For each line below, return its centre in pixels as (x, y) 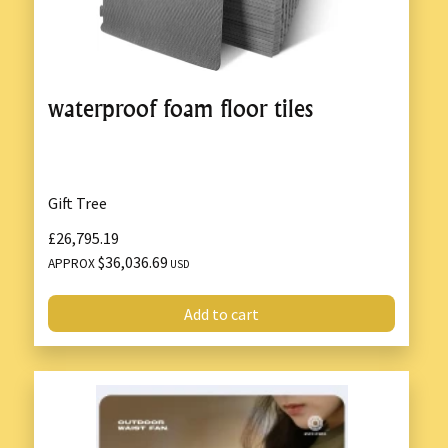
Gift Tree (77, 202)
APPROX (73, 264)
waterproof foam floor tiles (180, 108)
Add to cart (221, 313)
